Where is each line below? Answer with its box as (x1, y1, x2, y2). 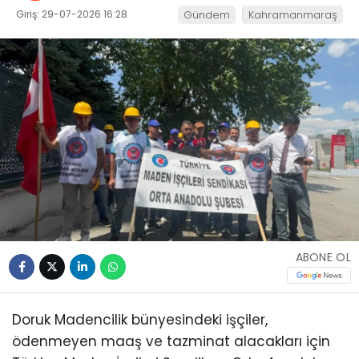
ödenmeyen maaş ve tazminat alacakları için (12, 331, 330, 351)
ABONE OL (295, 249, 351, 266)
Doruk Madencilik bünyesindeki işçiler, (12, 309, 268, 329)
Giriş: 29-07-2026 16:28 (16, 7, 127, 22)
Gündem (184, 7, 230, 23)
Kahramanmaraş (248, 7, 337, 23)
